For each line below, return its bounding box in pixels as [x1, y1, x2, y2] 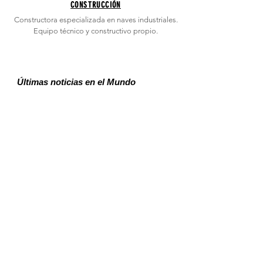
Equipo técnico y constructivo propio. [33, 26, 158, 35]
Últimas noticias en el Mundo [17, 77, 136, 87]
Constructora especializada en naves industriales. [14, 15, 178, 24]
